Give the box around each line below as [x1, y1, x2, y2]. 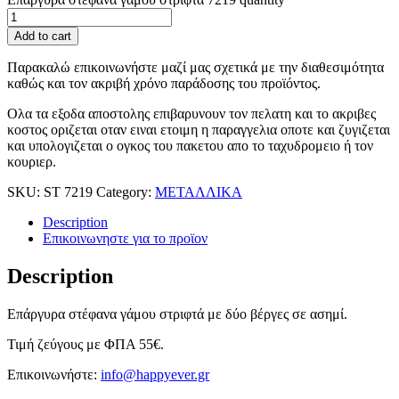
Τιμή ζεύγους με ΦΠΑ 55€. [7, 336, 164, 352]
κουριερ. [7, 154, 56, 170]
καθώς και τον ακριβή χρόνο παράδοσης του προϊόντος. [7, 76, 321, 92]
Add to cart [14, 29, 71, 44]
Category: [96, 184, 155, 200]
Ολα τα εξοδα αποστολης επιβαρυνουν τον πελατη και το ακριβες [7, 106, 376, 122]
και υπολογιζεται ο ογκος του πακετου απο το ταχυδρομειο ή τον [7, 138, 373, 154]
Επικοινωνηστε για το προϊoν [43, 231, 208, 247]
